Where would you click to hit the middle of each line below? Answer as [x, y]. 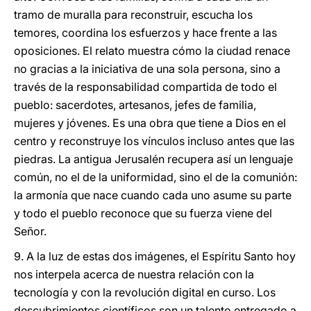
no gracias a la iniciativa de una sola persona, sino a [147, 69]
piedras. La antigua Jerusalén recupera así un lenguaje [153, 159]
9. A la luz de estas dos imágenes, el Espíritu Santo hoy [155, 256]
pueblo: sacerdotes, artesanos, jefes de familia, [135, 105]
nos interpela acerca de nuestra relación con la [134, 274]
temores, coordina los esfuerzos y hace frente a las [145, 33]
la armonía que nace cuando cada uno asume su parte [153, 195]
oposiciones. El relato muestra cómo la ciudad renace [152, 51]
